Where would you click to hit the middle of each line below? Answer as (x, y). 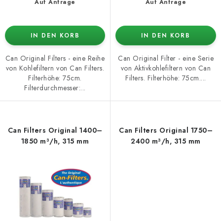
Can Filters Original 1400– (55, 130)
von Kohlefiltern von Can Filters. (55, 68)
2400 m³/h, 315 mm (166, 141)
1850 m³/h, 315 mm (55, 141)
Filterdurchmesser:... (55, 88)
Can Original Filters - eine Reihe (55, 58)
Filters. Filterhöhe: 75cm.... (166, 78)
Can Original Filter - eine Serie (166, 58)
